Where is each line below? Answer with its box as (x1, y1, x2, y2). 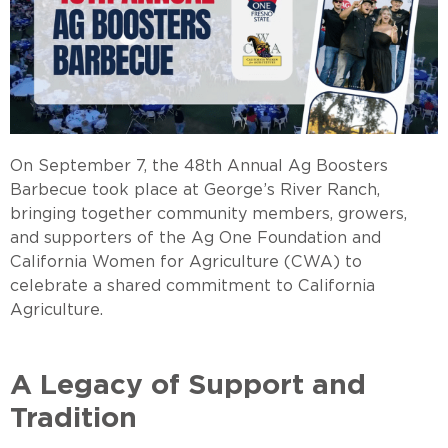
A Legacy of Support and (10, 367, 366, 402)
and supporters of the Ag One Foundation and (10, 228, 381, 247)
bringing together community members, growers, (10, 204, 407, 223)
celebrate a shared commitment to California (10, 276, 375, 295)
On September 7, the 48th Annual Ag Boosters (10, 156, 388, 175)
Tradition (10, 400, 137, 435)
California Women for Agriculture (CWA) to (10, 252, 362, 271)
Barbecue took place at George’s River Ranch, (10, 180, 380, 199)
